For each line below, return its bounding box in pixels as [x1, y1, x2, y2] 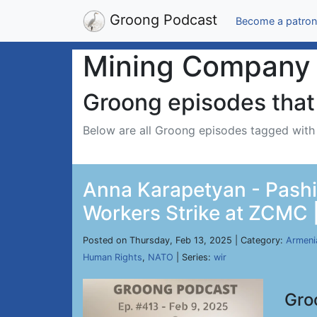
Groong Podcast [105, 11, 217, 28]
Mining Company [83, 49, 311, 83]
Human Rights [83, 252, 142, 263]
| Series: [173, 252, 214, 263]
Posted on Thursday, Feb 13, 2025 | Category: [83, 235, 286, 246]
